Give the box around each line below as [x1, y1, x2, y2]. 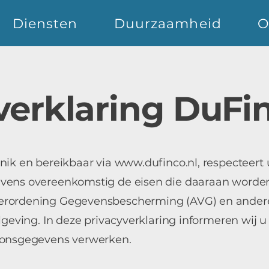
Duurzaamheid [113, 15, 222, 32]
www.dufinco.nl [114, 156, 198, 169]
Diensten [12, 15, 78, 32]
